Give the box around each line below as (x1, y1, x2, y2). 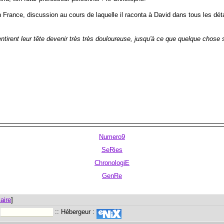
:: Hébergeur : (53, 207, 96, 215)
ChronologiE (94, 158, 129, 166)
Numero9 (99, 132, 125, 140)
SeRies (101, 145, 122, 153)
